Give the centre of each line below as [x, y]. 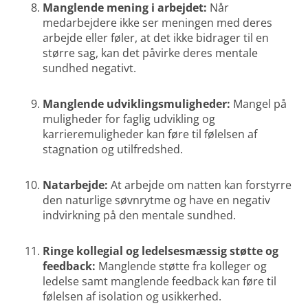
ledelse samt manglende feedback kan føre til [160, 282]
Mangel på [259, 104]
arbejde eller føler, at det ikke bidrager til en [156, 38]
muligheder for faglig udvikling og [129, 119]
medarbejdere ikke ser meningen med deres [158, 23]
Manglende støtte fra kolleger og [181, 266]
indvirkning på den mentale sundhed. [140, 216]
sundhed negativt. [90, 68]
